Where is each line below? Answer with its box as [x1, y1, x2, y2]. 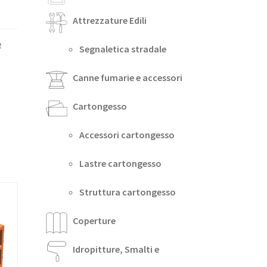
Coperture [72, 215, 116, 227]
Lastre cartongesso [79, 157, 162, 170]
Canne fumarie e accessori [72, 72, 182, 84]
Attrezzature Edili [72, 14, 147, 27]
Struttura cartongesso [79, 186, 176, 198]
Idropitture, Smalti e [72, 243, 159, 256]
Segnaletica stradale [79, 43, 166, 55]
